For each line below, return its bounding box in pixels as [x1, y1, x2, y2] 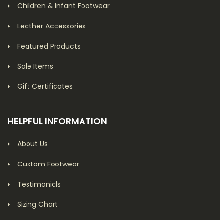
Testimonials [17, 179, 61, 189]
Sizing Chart [17, 199, 58, 209]
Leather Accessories [17, 21, 86, 31]
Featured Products [17, 41, 81, 51]
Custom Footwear [17, 159, 79, 169]
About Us [17, 138, 48, 149]
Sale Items [17, 61, 53, 71]
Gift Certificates [17, 81, 73, 91]
